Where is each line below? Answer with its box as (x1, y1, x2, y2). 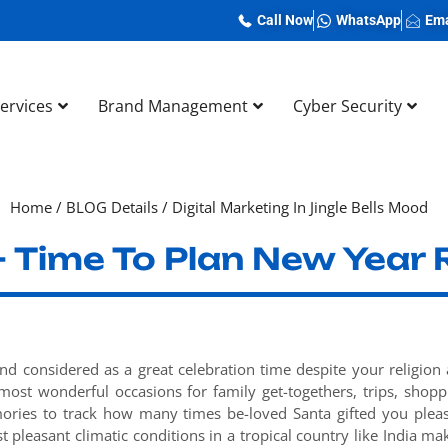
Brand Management (98, 95, 248, 117)
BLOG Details (66, 197, 158, 217)
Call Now (256, 12, 313, 28)
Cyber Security (293, 95, 402, 117)
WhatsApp (336, 12, 401, 28)
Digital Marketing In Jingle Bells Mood (172, 197, 428, 217)
